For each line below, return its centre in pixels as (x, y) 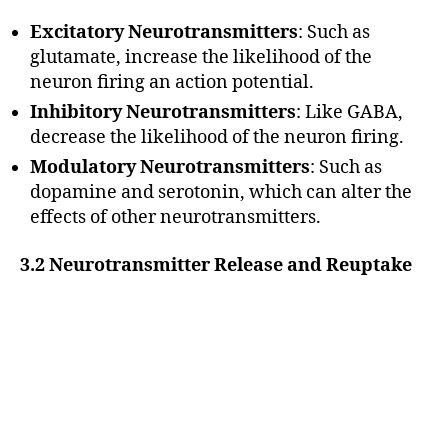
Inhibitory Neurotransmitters (163, 113)
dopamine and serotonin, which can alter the (221, 193)
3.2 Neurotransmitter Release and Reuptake (216, 265)
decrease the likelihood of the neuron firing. (217, 138)
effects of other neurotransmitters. (175, 218)
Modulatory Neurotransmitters (170, 168)
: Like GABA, (349, 113)
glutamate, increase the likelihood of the (201, 58)
